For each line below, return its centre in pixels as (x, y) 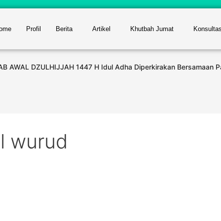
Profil (33, 29)
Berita (64, 29)
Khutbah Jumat (152, 29)
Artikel (101, 29)
